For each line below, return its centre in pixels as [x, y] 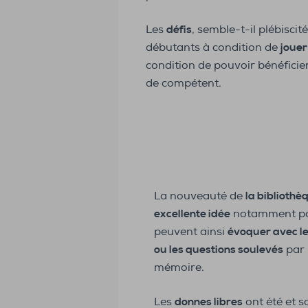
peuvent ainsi [191, 232]
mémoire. [179, 268]
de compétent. [184, 84]
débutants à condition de [213, 48]
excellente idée [192, 214]
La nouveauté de [200, 196]
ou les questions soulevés [219, 250]
